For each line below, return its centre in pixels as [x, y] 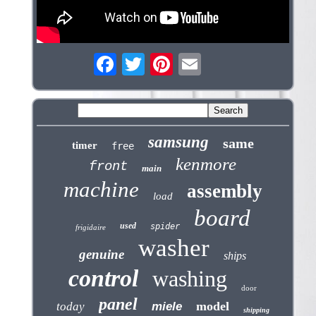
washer [174, 248]
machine [101, 190]
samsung [178, 142]
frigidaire [90, 227]
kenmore [206, 164]
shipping [256, 310]
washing [190, 279]
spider [165, 227]
